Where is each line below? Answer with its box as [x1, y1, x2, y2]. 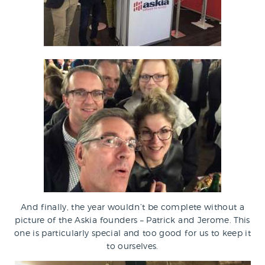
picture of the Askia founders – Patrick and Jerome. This [15, 214, 250, 225]
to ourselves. [106, 240, 159, 251]
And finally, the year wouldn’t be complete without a [20, 201, 245, 212]
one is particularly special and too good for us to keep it [14, 227, 251, 238]
